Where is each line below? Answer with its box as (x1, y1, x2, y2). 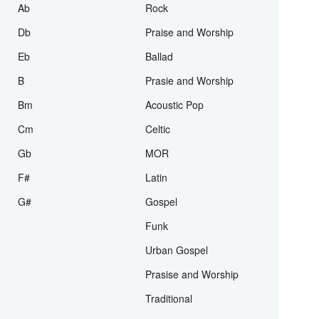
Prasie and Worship (145, 135, 234, 150)
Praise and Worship (145, 86, 234, 101)
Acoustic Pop (145, 159, 204, 174)
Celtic (145, 183, 170, 198)
